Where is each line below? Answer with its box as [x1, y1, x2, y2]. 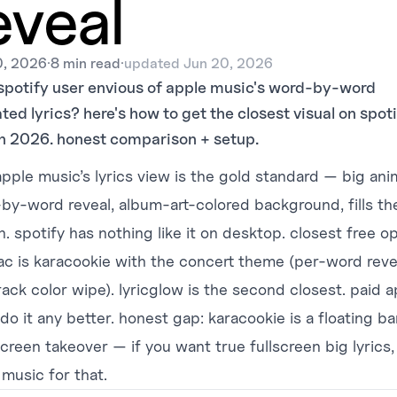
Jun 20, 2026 [183, 55, 273, 72]
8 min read [51, 55, 121, 72]
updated [124, 55, 183, 72]
